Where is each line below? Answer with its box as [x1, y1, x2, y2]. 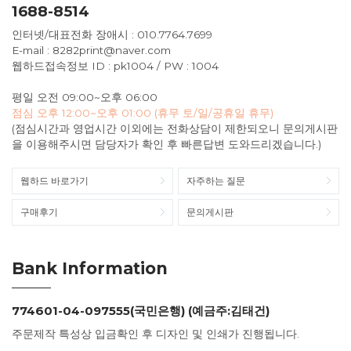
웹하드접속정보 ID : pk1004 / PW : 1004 [12, 59, 219, 72]
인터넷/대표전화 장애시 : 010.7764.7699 [12, 27, 212, 41]
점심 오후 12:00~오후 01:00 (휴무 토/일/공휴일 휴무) [12, 106, 273, 119]
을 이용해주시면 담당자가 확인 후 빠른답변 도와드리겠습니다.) [12, 137, 321, 150]
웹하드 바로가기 [20, 174, 89, 186]
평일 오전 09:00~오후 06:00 [12, 90, 157, 103]
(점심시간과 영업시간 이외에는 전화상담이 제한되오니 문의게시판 [12, 121, 338, 135]
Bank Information [12, 258, 168, 278]
